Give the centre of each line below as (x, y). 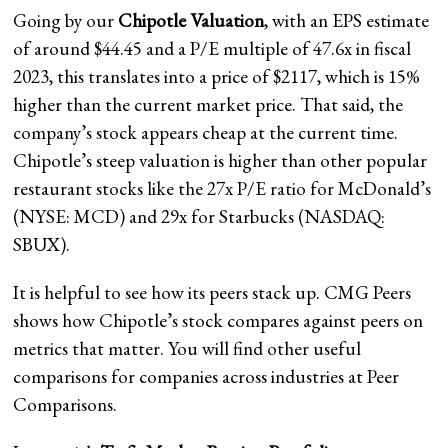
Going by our (64, 20)
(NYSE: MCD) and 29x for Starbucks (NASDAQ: (199, 216)
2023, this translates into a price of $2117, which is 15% (217, 76)
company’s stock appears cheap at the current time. (206, 132)
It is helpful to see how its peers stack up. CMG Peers (212, 292)
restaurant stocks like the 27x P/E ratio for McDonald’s (222, 188)
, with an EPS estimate (347, 20)
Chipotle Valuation (189, 20)
